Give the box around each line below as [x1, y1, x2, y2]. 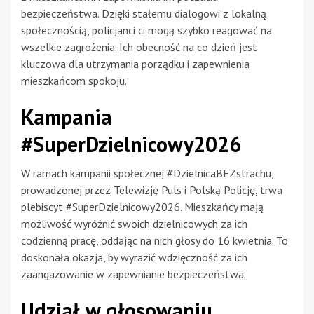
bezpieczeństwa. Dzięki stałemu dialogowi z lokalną [21, 6, 266, 21]
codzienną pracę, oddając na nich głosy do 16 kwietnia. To [21, 233, 288, 248]
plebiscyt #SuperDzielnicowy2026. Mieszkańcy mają [21, 200, 264, 214]
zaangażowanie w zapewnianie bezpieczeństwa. [21, 267, 246, 282]
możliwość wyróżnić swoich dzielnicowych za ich [21, 217, 247, 231]
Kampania [21, 103, 112, 131]
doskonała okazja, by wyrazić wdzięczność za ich [21, 250, 247, 265]
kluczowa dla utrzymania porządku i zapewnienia [21, 57, 250, 71]
